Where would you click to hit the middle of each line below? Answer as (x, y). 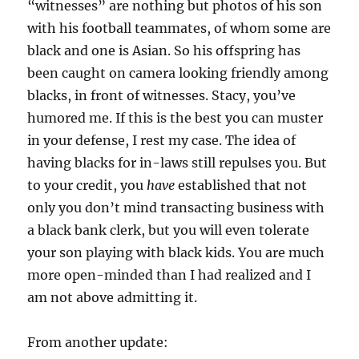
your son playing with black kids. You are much (176, 252)
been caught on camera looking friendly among (178, 73)
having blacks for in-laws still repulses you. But (177, 163)
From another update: (98, 342)
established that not (241, 185)
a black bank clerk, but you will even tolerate (169, 230)
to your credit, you (87, 185)
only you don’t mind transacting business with (176, 208)
